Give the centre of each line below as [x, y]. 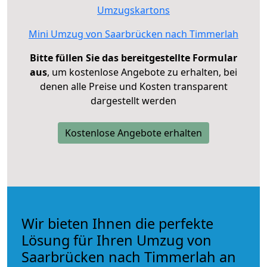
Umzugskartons [133, 10]
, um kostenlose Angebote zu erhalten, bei [142, 72]
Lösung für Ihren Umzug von [117, 240]
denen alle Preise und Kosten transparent [133, 86]
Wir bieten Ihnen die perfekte [117, 223]
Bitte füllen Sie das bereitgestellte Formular [133, 58]
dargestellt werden [133, 100]
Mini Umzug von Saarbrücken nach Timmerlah [133, 34]
